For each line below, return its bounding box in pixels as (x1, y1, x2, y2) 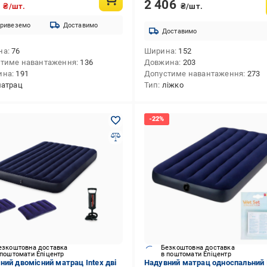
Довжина (144, 58, 179, 67)
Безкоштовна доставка (160, 244, 235, 252)
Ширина (144, 46, 175, 55)
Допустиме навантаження (144, 69, 244, 78)
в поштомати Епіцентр (160, 250, 231, 258)
